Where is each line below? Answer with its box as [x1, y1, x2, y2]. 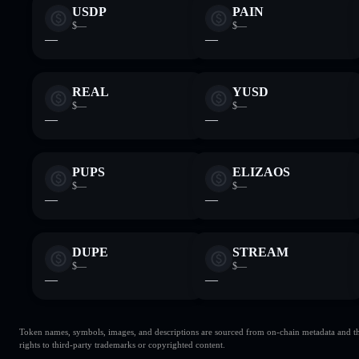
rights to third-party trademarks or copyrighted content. [19, 339, 225, 349]
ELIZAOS [232, 164, 290, 179]
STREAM [232, 244, 288, 259]
